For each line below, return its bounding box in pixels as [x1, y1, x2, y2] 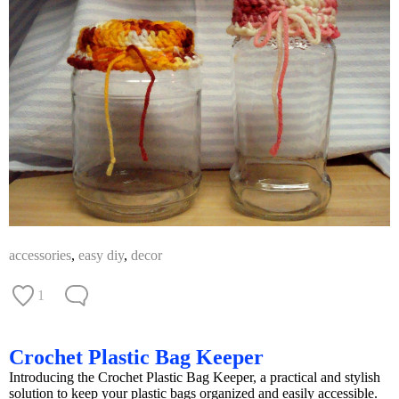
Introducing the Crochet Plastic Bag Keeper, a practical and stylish [9, 369, 380, 385]
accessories [9, 247, 71, 263]
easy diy [78, 247, 124, 263]
